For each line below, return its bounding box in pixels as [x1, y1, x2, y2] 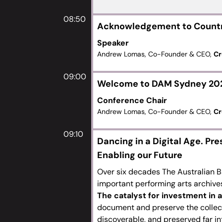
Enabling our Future [97, 149, 182, 161]
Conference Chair [97, 95, 167, 106]
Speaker [97, 38, 129, 48]
